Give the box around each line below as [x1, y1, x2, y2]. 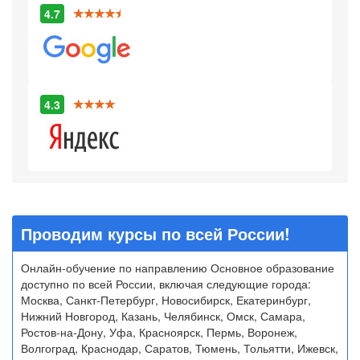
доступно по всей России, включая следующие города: [21, 276, 311, 292]
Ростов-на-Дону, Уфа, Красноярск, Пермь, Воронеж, [21, 324, 297, 341]
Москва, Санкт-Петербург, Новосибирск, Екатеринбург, [21, 292, 311, 309]
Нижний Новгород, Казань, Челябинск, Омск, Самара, [21, 308, 305, 325]
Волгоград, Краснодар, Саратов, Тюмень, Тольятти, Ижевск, [21, 340, 338, 357]
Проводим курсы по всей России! [21, 222, 290, 246]
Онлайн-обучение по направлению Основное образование [21, 260, 334, 276]
